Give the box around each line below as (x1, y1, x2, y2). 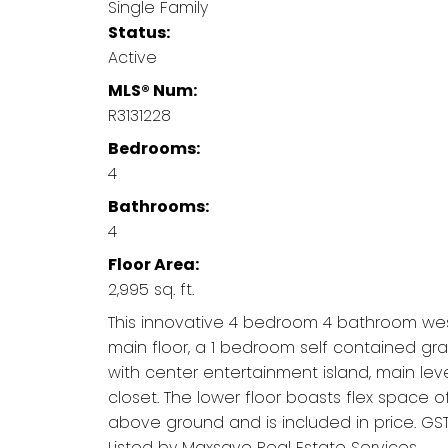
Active (107, 45, 157, 69)
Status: (107, 20, 170, 44)
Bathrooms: (107, 194, 209, 218)
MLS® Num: (107, 78, 197, 102)
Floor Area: (107, 252, 199, 276)
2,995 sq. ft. (107, 277, 194, 301)
